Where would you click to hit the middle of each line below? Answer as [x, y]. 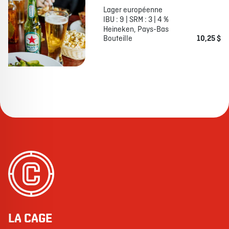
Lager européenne [133, 10]
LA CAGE [30, 219]
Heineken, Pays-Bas [136, 30]
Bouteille [118, 39]
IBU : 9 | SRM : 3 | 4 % [136, 20]
